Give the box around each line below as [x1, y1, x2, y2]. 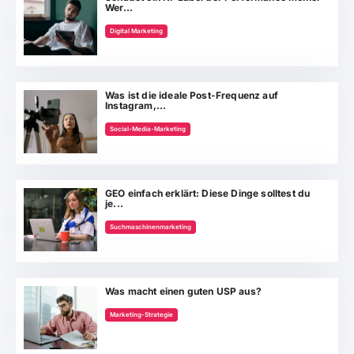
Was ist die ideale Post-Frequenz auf [105, 88, 278, 101]
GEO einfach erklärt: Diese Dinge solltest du [105, 186, 311, 199]
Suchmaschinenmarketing [110, 222, 192, 231]
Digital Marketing [110, 26, 164, 35]
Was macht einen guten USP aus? [105, 284, 262, 297]
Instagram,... [105, 99, 167, 111]
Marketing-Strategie [110, 310, 174, 318]
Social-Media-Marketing [110, 124, 186, 133]
